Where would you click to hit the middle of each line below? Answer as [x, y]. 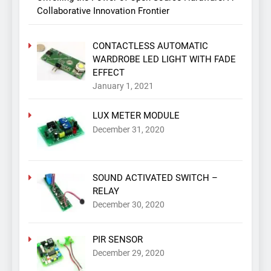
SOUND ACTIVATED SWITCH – [155, 178]
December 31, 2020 [128, 129]
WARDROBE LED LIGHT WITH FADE [164, 59]
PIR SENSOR [117, 240]
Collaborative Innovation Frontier [103, 11]
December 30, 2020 [128, 205]
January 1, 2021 [123, 86]
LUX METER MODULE [136, 116]
